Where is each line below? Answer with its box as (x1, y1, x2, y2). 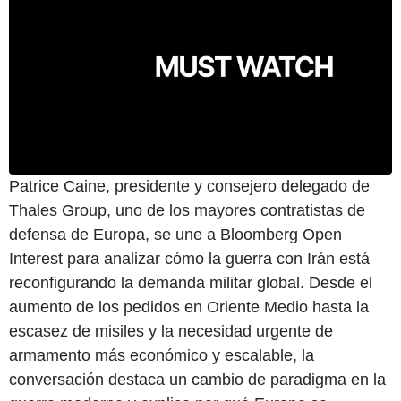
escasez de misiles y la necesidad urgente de (9, 321, 333, 340)
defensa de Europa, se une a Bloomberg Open (9, 225, 342, 243)
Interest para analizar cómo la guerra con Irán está (9, 249, 370, 268)
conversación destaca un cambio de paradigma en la (9, 370, 386, 388)
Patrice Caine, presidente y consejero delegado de (9, 176, 370, 195)
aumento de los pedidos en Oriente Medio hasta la (9, 297, 369, 316)
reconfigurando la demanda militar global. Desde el (9, 273, 372, 292)
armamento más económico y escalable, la (9, 346, 314, 364)
